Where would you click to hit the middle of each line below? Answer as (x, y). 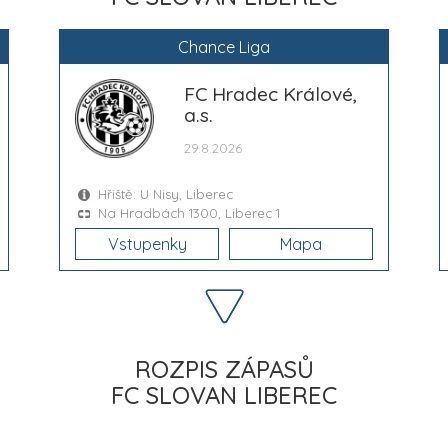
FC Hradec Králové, (271, 93)
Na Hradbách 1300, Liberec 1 (189, 212)
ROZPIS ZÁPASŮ (224, 368)
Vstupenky (147, 243)
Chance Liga (224, 46)
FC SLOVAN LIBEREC (224, 394)
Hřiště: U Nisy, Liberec (165, 193)
